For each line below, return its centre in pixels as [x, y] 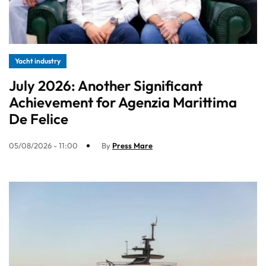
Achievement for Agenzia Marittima [123, 102]
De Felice [39, 119]
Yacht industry [38, 61]
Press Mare [132, 146]
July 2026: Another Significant [106, 86]
